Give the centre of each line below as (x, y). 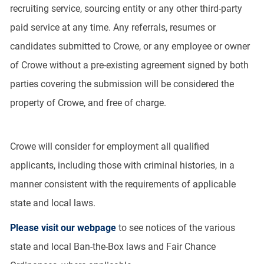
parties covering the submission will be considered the (122, 84)
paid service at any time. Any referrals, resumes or (113, 27)
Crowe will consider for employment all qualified (109, 146)
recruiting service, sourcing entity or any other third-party (126, 8)
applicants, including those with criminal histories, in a (122, 165)
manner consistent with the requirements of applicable (123, 184)
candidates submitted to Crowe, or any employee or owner (130, 46)
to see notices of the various (175, 227)
